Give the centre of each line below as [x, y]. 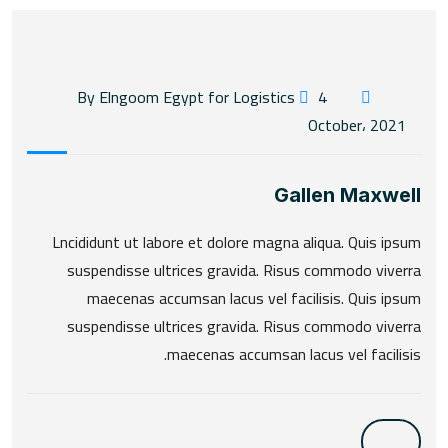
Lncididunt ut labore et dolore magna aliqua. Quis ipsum [236, 242]
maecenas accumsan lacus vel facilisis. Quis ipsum [254, 298]
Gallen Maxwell [347, 195]
